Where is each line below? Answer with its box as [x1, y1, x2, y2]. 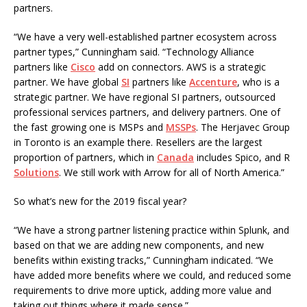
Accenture [189, 75, 237, 88]
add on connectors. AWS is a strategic [95, 60, 266, 73]
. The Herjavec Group [196, 121, 290, 134]
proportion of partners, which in [14, 151, 157, 164]
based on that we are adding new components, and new [14, 238, 264, 251]
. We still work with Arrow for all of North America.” [59, 166, 284, 179]
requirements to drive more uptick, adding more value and [14, 284, 271, 297]
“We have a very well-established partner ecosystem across [14, 30, 277, 43]
